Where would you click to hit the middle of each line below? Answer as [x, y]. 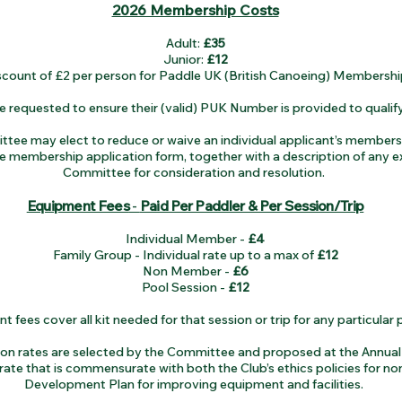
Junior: [184, 59]
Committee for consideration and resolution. [195, 172]
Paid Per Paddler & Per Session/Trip [252, 205]
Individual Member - [187, 239]
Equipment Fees [78, 205]
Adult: [184, 43]
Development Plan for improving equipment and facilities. [195, 384]
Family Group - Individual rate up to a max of [184, 255]
